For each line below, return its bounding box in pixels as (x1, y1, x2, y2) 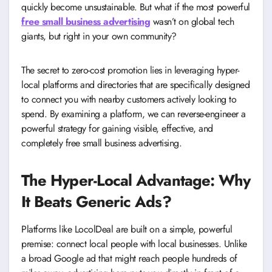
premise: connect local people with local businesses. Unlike (21, 237, 247, 251)
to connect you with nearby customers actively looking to (21, 92, 237, 107)
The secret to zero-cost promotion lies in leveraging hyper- (21, 63, 239, 78)
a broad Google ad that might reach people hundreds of (21, 251, 237, 266)
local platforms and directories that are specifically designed (21, 78, 250, 92)
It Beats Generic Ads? (21, 191, 171, 214)
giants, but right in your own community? (21, 29, 177, 44)
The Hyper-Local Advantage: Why (21, 169, 251, 192)
